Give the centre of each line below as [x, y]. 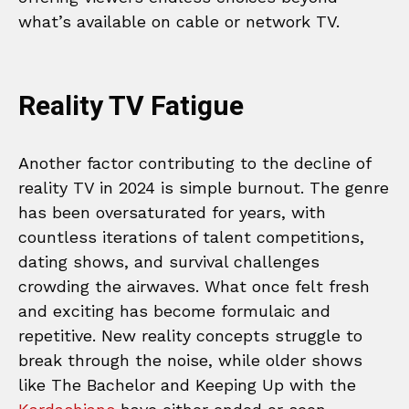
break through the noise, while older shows [190, 360]
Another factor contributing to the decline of [194, 163]
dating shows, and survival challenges [169, 261]
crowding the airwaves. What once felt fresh [194, 286]
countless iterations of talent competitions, [191, 236]
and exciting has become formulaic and [174, 310]
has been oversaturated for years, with [172, 212]
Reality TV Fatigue [131, 106]
